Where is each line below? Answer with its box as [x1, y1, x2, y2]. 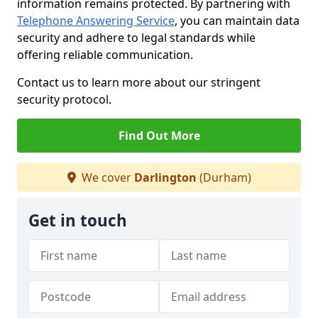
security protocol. [17, 92, 111, 107]
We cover [78, 170, 134, 185]
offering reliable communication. [17, 47, 193, 62]
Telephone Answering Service [17, 13, 175, 28]
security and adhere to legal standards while [17, 30, 256, 45]
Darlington [133, 170, 197, 185]
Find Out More [118, 128, 200, 143]
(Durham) [196, 170, 251, 185]
